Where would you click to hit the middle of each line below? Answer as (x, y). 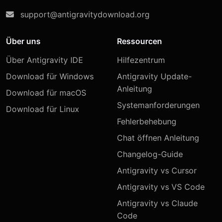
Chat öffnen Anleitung (158, 138)
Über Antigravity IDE (45, 60)
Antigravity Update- (154, 76)
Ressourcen (139, 41)
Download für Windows (50, 76)
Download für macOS (46, 93)
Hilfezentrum (141, 60)
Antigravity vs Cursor (157, 170)
